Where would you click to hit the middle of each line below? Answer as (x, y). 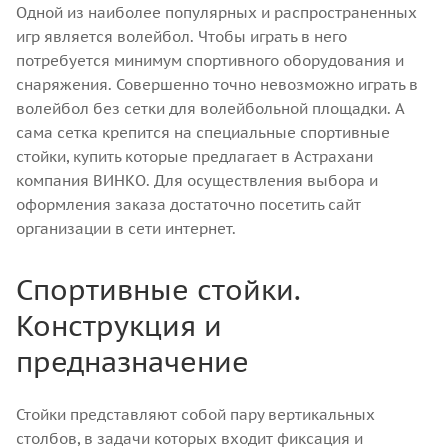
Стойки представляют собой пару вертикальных (195, 414)
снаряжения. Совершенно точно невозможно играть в (217, 84)
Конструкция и (119, 325)
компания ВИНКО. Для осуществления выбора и (197, 180)
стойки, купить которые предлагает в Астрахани (194, 156)
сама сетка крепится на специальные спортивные (203, 132)
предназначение (132, 361)
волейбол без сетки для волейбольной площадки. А (210, 108)
